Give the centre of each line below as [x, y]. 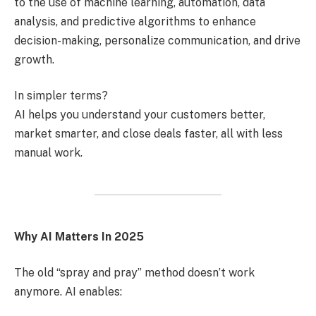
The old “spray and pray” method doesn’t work [134, 273]
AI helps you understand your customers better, [140, 115]
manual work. [48, 153]
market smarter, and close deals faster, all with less [148, 134]
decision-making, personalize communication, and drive [157, 40]
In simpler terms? [61, 96]
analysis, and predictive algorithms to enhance [135, 21]
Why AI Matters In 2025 [79, 236]
